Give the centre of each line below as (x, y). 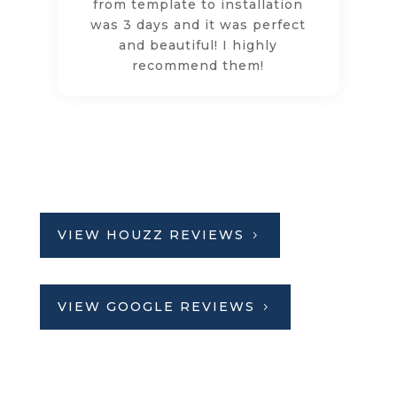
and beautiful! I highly (198, 45)
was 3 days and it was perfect (198, 24)
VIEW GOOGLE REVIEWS (156, 306)
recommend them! (198, 65)
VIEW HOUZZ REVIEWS (151, 234)
